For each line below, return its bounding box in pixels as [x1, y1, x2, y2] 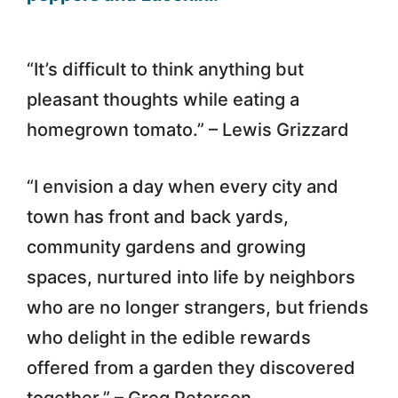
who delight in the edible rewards [27, 326, 311, 348]
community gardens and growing [27, 235, 306, 258]
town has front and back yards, [27, 205, 289, 227]
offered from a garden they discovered [27, 356, 355, 378]
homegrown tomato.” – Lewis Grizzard [27, 118, 349, 140]
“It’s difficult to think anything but [27, 58, 304, 80]
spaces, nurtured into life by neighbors [27, 266, 355, 288]
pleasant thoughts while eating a [27, 88, 299, 110]
